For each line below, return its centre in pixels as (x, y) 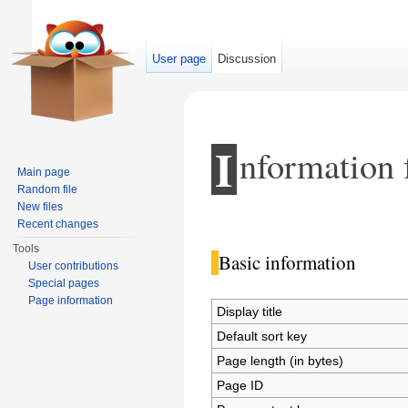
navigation (294, 224)
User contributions (74, 266)
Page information (71, 301)
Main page (44, 172)
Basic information (287, 263)
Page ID (240, 385)
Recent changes (58, 224)
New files (41, 207)
